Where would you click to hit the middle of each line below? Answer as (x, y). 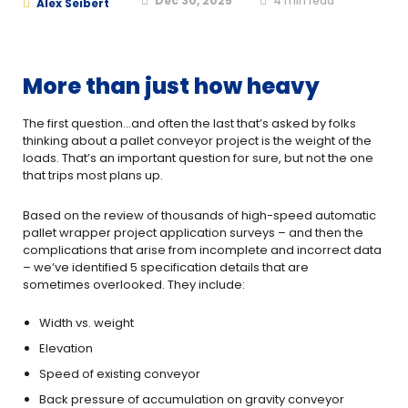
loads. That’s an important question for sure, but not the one (198, 158)
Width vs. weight (87, 323)
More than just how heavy (171, 86)
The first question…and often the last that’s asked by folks (189, 123)
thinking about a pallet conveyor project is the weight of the (197, 141)
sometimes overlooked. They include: (134, 285)
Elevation (66, 348)
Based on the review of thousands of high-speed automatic (199, 215)
